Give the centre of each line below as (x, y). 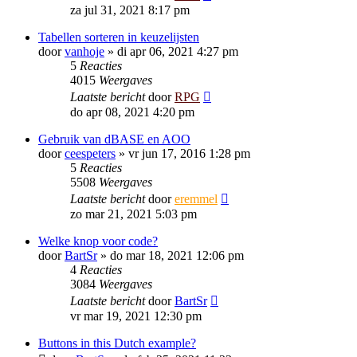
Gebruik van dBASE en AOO (114, 139)
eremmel (196, 199)
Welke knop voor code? (98, 241)
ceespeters (90, 153)
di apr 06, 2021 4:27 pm (178, 51)
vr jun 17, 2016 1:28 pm (189, 153)
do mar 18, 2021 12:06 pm (177, 255)
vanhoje (84, 51)
